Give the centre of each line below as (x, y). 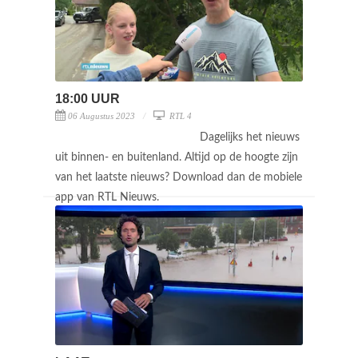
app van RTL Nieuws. (109, 197)
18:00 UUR (88, 98)
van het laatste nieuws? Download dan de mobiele (179, 177)
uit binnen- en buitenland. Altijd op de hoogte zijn (177, 157)
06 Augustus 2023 (101, 115)
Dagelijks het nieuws (250, 137)
